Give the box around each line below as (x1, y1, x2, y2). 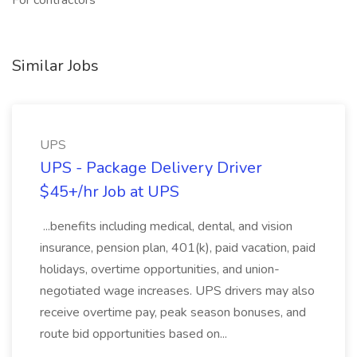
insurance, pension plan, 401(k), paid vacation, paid (40, 239, 316, 257)
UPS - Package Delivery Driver (40, 157, 262, 178)
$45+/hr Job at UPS (40, 181, 179, 202)
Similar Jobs (12, 55, 99, 76)
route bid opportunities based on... (40, 325, 230, 343)
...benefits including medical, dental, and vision (40, 218, 292, 235)
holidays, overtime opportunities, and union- (40, 261, 280, 278)
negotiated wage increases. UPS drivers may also (40, 282, 315, 300)
